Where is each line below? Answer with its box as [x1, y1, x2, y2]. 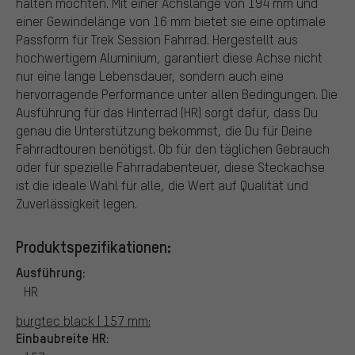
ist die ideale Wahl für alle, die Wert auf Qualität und [16, 176, 308, 193]
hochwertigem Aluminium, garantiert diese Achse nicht [16, 48, 323, 66]
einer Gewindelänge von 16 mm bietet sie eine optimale [16, 12, 326, 29]
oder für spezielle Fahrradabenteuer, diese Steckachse [16, 158, 325, 175]
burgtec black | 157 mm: [16, 311, 151, 329]
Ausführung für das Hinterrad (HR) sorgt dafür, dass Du [16, 103, 318, 120]
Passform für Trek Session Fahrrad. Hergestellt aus [16, 30, 298, 48]
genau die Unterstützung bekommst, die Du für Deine [16, 121, 312, 139]
